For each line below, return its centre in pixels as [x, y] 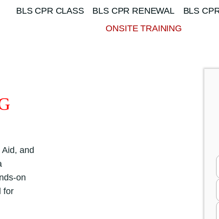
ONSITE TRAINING [144, 28]
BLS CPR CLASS [50, 11]
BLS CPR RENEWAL [133, 11]
